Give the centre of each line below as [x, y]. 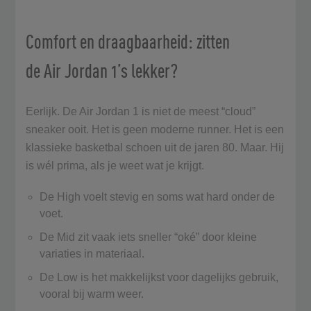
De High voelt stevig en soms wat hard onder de [158, 196]
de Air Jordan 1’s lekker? [104, 70]
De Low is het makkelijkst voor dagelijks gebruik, [159, 277]
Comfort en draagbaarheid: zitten [128, 41]
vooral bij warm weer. [93, 294]
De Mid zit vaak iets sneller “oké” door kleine [149, 237]
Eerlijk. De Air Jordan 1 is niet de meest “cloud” [141, 111]
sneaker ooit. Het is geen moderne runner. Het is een [155, 129]
